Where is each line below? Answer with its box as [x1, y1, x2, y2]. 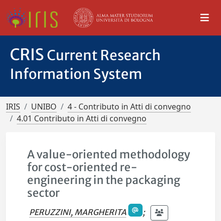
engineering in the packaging [27, 173, 181, 187]
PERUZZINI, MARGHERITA [29, 207, 127, 217]
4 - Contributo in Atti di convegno [68, 101, 191, 112]
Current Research [47, 46, 161, 64]
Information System [10, 65, 142, 83]
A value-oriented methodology [27, 147, 190, 161]
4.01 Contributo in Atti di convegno [17, 113, 147, 124]
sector [27, 186, 60, 200]
